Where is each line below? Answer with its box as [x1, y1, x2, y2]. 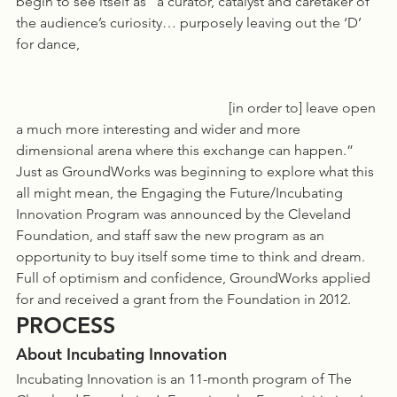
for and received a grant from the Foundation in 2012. [16, 291, 354, 307]
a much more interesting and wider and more [16, 121, 304, 137]
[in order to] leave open [16, 99, 229, 116]
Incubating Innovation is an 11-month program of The [16, 370, 355, 387]
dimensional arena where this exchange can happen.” [16, 142, 354, 159]
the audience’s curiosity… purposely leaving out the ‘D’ [16, 14, 365, 31]
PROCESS [16, 312, 115, 339]
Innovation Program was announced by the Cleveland [16, 206, 354, 222]
